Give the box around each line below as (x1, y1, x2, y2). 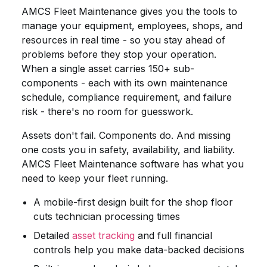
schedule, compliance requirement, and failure (21, 91, 232, 104)
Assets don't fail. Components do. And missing (21, 129, 231, 142)
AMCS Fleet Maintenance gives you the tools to (21, 5, 237, 18)
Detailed (33, 229, 72, 242)
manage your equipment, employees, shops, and (21, 20, 243, 32)
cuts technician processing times (33, 210, 180, 223)
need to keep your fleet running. (21, 172, 168, 185)
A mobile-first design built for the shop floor (33, 196, 233, 209)
